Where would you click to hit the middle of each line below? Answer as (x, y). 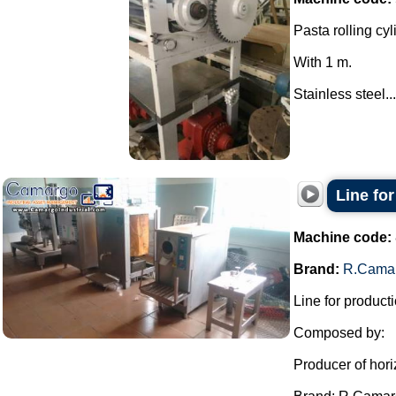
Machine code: (343, 237)
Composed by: (339, 333)
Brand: (316, 269)
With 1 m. (323, 62)
